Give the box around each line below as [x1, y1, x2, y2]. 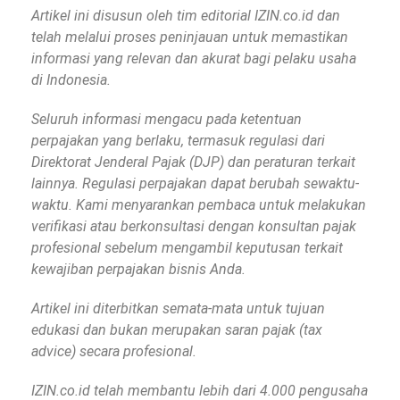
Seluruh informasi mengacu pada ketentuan [31, 110, 302, 128]
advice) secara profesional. [31, 342, 196, 360]
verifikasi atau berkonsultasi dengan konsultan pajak [31, 217, 356, 235]
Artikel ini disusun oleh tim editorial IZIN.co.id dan [31, 6, 340, 24]
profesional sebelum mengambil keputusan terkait [31, 238, 343, 256]
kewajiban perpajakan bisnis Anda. [31, 260, 246, 278]
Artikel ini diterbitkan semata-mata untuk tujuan [31, 299, 325, 317]
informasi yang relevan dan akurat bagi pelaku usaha [31, 49, 356, 67]
